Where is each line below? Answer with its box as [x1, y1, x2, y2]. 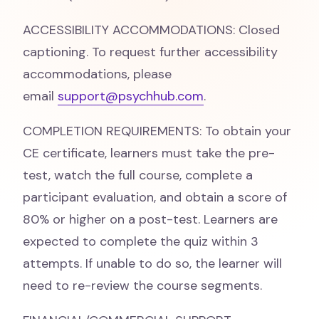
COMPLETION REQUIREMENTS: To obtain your [23, 122, 291, 140]
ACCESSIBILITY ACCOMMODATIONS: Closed [23, 21, 280, 38]
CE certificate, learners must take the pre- [23, 145, 275, 162]
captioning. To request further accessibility [23, 43, 278, 61]
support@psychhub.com [58, 88, 204, 105]
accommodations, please [23, 66, 172, 83]
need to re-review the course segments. [23, 277, 262, 294]
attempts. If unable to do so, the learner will [23, 255, 282, 272]
